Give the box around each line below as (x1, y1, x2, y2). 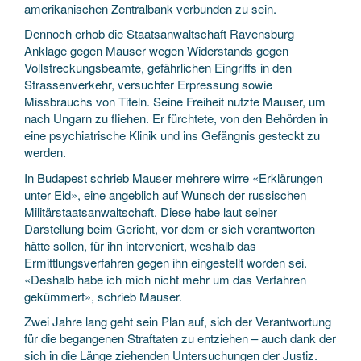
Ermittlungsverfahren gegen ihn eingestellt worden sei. (24, 253, 307, 271)
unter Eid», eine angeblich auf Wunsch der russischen (24, 185, 306, 203)
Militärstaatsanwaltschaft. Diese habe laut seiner (24, 202, 277, 220)
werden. (24, 143, 69, 160)
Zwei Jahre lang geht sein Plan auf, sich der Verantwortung (24, 313, 331, 330)
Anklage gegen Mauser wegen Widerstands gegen (24, 42, 288, 59)
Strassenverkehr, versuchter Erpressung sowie (24, 76, 272, 93)
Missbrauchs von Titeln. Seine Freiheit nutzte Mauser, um (24, 93, 326, 110)
